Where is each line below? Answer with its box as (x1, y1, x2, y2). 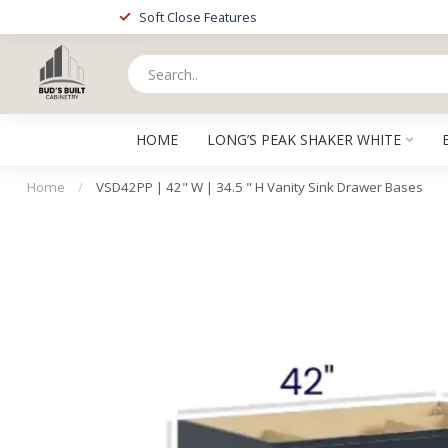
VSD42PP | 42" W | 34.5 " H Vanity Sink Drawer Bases (96, 178, 423, 196)
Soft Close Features (139, 8, 257, 26)
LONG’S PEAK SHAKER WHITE (206, 130, 401, 149)
